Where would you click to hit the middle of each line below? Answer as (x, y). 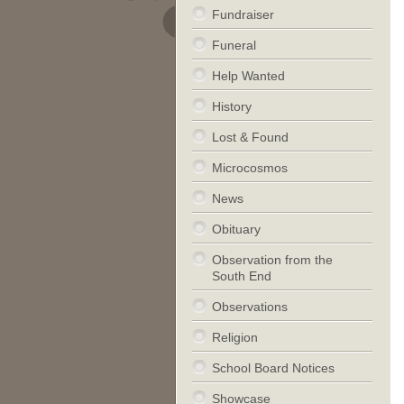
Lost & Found (250, 137)
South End (241, 276)
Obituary (236, 229)
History (231, 106)
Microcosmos (249, 168)
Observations (249, 307)
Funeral (234, 45)
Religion (234, 337)
